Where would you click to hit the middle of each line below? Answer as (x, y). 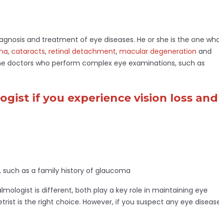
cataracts (28, 52)
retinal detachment (82, 52)
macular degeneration (158, 52)
